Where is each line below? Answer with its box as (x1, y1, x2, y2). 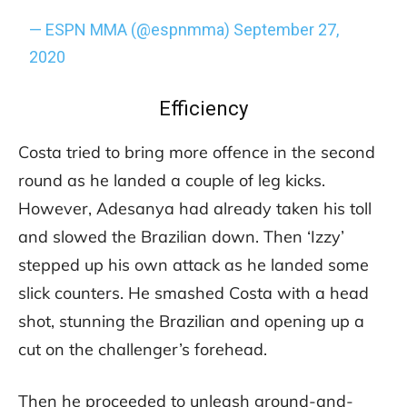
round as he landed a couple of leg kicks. (18, 170, 325, 192)
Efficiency (159, 97, 248, 121)
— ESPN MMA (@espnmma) (29, 20, 234, 40)
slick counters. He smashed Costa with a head (18, 283, 369, 304)
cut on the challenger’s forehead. (18, 339, 267, 361)
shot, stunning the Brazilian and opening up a (18, 311, 364, 333)
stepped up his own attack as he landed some (18, 254, 369, 276)
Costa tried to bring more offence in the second (18, 142, 375, 164)
